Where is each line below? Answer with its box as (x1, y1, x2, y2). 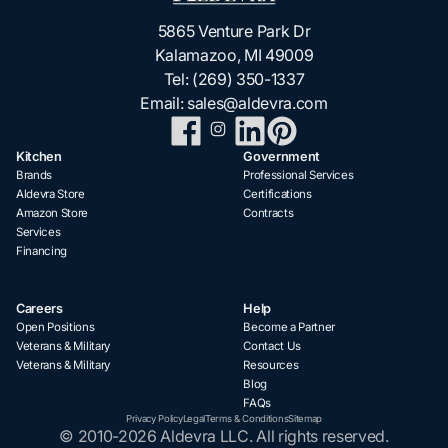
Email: (140, 92, 188, 113)
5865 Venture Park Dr (157, 20, 311, 41)
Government (243, 148, 320, 164)
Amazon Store (16, 205, 89, 220)
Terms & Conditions (204, 413, 289, 425)
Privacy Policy (126, 413, 183, 425)
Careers (16, 301, 63, 317)
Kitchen (16, 148, 62, 164)
